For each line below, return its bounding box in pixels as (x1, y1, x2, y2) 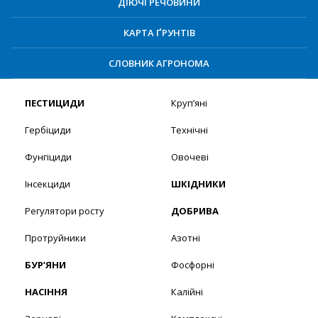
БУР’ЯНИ (25, 258, 66, 272)
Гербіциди (25, 124, 71, 137)
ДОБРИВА (170, 204, 219, 218)
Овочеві (170, 150, 209, 164)
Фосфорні (170, 258, 214, 272)
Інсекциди (25, 177, 70, 191)
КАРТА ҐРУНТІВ (123, 26, 195, 40)
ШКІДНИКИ (170, 177, 226, 191)
